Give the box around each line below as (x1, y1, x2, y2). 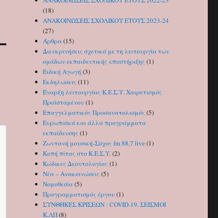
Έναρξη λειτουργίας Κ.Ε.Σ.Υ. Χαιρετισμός (43, 88, 163, 97)
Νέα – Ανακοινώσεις (43, 169, 100, 179)
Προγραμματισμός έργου (43, 190, 115, 199)
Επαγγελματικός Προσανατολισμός (43, 108, 145, 117)
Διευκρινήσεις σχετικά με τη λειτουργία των (43, 47, 170, 56)
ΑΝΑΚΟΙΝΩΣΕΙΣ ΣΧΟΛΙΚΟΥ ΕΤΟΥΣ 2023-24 (43, 16, 169, 25)
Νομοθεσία (43, 180, 73, 189)
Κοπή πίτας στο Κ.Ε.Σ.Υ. (43, 149, 111, 158)
